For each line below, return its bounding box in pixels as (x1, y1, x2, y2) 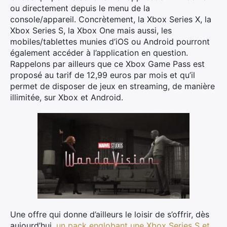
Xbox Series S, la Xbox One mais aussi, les (10, 25, 172, 35)
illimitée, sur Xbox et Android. (10, 92, 123, 102)
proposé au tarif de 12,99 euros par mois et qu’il (10, 70, 195, 80)
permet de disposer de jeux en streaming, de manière (10, 81, 215, 91)
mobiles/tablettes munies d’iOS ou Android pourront (10, 36, 210, 47)
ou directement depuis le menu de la (10, 3, 150, 13)
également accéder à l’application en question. (10, 48, 188, 58)
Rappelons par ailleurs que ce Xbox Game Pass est (10, 59, 205, 69)
